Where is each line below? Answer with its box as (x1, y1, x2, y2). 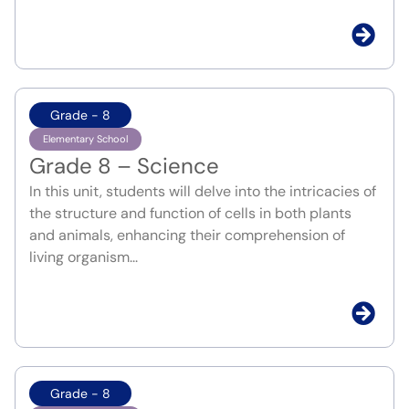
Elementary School (43, 132, 128, 146)
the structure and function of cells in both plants (29, 204, 351, 224)
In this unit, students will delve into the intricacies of (29, 182, 376, 202)
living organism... (29, 247, 138, 267)
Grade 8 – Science (29, 152, 219, 181)
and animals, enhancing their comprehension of (29, 225, 345, 246)
